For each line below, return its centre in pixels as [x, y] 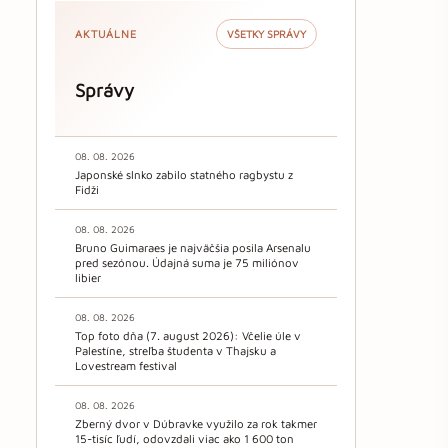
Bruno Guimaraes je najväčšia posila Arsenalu [193, 248]
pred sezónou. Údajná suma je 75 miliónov [187, 263]
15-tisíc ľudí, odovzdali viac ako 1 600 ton [184, 439]
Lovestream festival [126, 366]
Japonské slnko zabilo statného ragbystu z [184, 175]
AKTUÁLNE [106, 33]
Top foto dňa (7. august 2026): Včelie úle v [188, 336]
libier [88, 278]
